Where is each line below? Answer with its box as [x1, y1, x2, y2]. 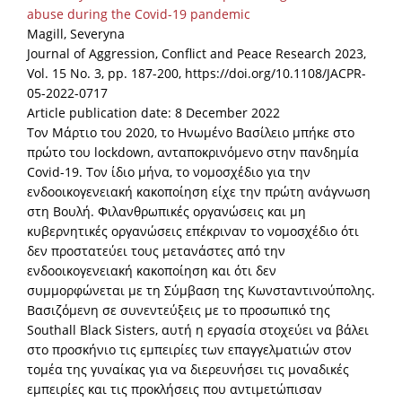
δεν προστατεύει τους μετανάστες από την [27, 242, 285, 260]
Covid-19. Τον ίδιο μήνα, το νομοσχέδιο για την [27, 163, 310, 181]
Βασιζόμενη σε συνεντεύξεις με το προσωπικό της [27, 301, 330, 319]
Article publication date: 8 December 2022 [27, 104, 280, 122]
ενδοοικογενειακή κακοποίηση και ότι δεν [27, 262, 276, 280]
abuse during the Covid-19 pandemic [27, 5, 250, 23]
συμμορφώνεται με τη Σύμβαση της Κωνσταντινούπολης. [27, 282, 375, 300]
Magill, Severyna [27, 25, 125, 43]
